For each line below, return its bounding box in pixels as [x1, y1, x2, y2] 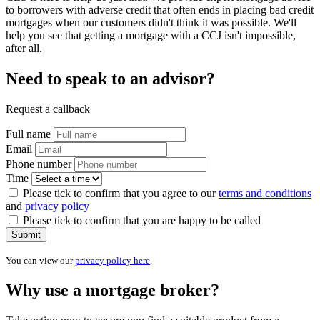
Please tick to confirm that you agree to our [20, 187, 219, 200]
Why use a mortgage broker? [6, 280, 219, 299]
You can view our [6, 255, 75, 266]
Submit [11, 229, 41, 241]
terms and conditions [219, 187, 311, 200]
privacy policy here [75, 255, 150, 266]
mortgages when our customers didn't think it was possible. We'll [6, 16, 296, 29]
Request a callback [6, 103, 90, 116]
